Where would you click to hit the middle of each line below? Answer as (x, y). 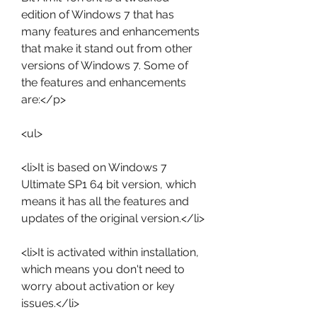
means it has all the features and (105, 201)
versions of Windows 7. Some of (105, 65)
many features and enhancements (110, 31)
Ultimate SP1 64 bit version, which (109, 184)
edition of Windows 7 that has (98, 15)
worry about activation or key (98, 286)
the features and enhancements (104, 82)
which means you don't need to (103, 269)
